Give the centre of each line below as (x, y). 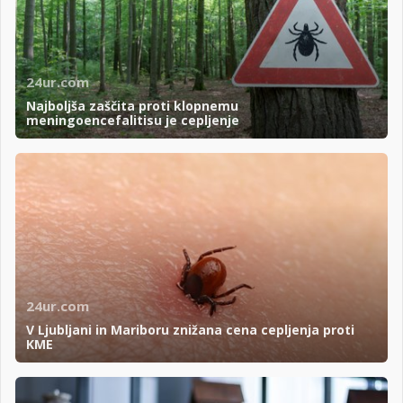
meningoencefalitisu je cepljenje (133, 121)
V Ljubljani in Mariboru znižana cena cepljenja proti (190, 330)
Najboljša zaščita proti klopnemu (132, 106)
